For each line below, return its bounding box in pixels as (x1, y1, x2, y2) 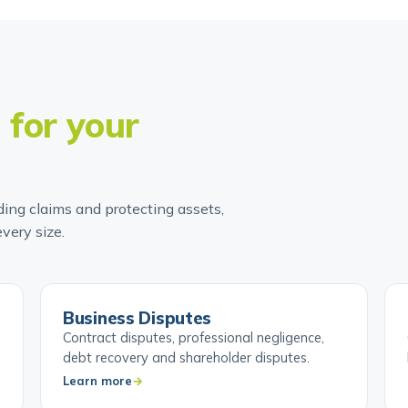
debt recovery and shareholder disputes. (63, 374, 310, 392)
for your (10, 128, 139, 172)
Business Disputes (63, 332, 212, 354)
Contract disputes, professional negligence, (63, 354, 324, 372)
